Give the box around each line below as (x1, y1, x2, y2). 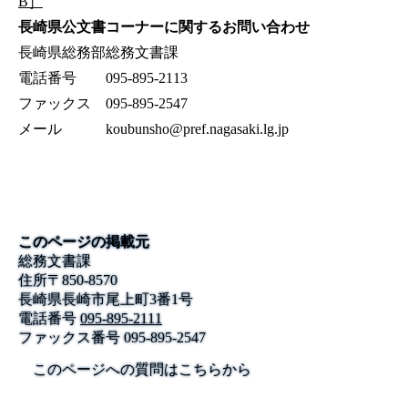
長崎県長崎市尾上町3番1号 (18, 291, 193, 308)
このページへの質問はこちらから (33, 362, 251, 378)
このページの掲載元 (18, 234, 149, 250)
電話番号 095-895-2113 (18, 70, 188, 87)
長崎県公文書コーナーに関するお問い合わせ (18, 19, 310, 36)
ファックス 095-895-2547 (18, 96, 188, 112)
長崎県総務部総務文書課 (18, 45, 178, 61)
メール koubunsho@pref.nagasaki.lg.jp (18, 121, 289, 138)
